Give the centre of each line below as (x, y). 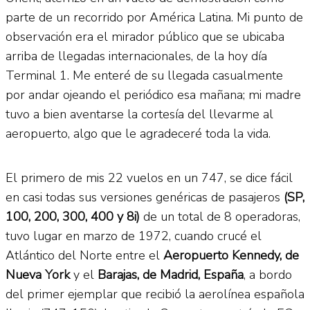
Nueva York (38, 274)
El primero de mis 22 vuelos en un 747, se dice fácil (149, 177)
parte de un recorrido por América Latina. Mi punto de (154, 17)
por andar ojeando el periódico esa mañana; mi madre (153, 94)
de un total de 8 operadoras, (220, 216)
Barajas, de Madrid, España (171, 274)
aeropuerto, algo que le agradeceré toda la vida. (138, 133)
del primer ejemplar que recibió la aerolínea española (155, 294)
